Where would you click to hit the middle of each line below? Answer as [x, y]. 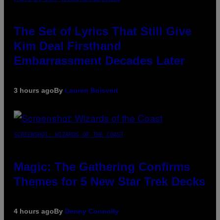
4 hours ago [34, 211]
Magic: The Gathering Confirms [102, 166]
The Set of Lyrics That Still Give [103, 31]
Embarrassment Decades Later [99, 60]
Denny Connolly [92, 211]
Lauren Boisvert [92, 90]
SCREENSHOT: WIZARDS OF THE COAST [69, 134]
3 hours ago [34, 90]
